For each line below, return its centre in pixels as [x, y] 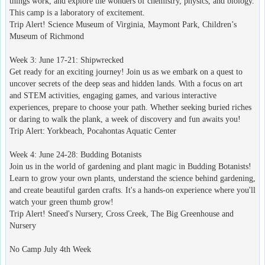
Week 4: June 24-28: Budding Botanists [75, 154]
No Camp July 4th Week [50, 249]
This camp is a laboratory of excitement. [77, 12]
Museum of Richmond [47, 36]
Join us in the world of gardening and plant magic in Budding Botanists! [130, 166]
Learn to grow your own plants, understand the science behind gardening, [132, 178]
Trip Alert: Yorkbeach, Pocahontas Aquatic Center [93, 131]
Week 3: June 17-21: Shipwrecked [67, 60]
